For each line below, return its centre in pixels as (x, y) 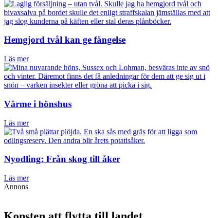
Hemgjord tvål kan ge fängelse (65, 40)
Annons (16, 187)
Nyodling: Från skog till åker (62, 159)
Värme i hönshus (38, 104)
